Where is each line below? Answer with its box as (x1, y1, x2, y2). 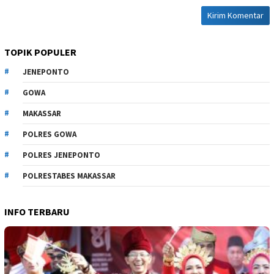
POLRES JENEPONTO (23, 149, 100, 160)
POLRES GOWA (23, 128, 76, 139)
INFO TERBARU (4, 205, 70, 218)
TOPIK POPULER (4, 45, 76, 58)
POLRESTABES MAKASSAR (23, 170, 116, 181)
